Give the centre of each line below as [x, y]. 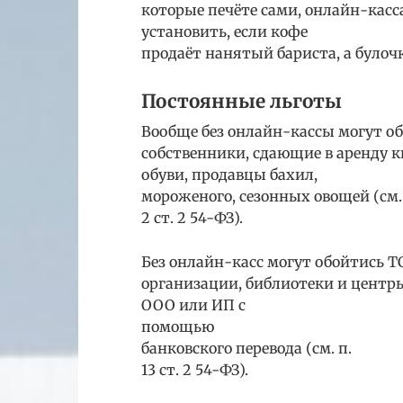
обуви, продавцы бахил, [229, 175]
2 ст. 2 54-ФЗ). [192, 218]
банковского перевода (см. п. [246, 349]
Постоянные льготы [242, 101]
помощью [178, 327]
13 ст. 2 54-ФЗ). [195, 370]
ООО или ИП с [193, 305]
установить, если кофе [224, 31]
